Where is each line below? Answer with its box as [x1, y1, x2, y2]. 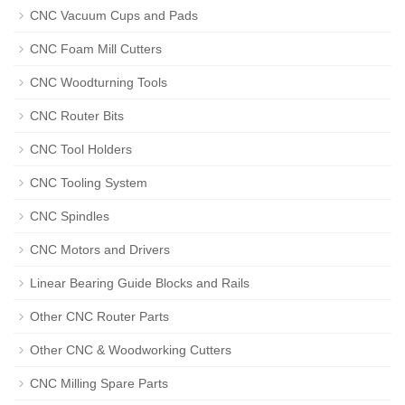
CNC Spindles [30, 209, 109, 223]
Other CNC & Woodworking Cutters [30, 343, 231, 357]
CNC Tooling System [30, 175, 147, 190]
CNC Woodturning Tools [30, 75, 167, 89]
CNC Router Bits [30, 108, 124, 123]
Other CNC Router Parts [30, 309, 169, 324]
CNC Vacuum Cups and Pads [30, 8, 198, 23]
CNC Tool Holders [30, 142, 132, 156]
